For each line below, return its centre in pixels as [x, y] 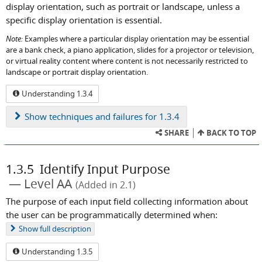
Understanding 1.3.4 [56, 93]
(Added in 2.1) [106, 185]
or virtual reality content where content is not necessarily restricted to [127, 61]
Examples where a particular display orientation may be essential [136, 39]
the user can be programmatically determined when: [112, 214]
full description [65, 229]
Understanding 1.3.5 [56, 251]
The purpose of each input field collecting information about [127, 201]
